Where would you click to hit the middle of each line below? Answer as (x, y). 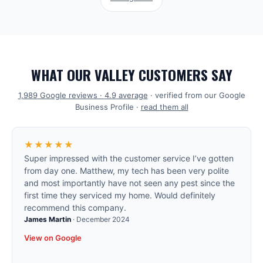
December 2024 (103, 219)
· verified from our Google (198, 95)
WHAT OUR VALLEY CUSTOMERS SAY (131, 75)
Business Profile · (107, 107)
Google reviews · (71, 95)
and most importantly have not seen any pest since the (129, 183)
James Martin (48, 219)
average (132, 95)
